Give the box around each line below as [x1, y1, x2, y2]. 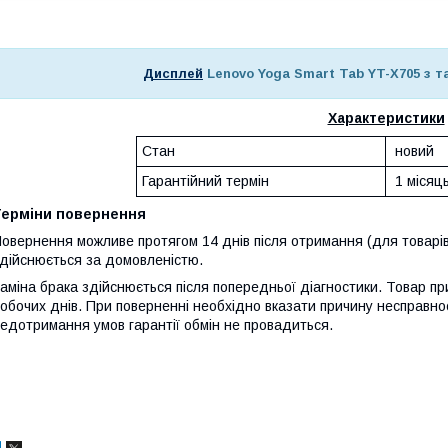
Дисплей [143, 65, 203, 81]
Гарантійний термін [142, 172, 269, 189]
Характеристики [327, 109, 445, 126]
